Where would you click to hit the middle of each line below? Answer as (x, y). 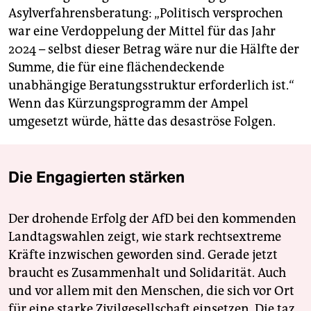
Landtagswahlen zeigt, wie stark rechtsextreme (145, 237)
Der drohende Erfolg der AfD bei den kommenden (152, 219)
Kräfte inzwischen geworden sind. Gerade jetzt (143, 255)
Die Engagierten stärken (96, 177)
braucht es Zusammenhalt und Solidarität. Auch (147, 273)
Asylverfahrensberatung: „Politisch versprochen (146, 14)
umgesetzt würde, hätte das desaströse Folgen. (142, 122)
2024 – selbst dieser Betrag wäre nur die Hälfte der (154, 50)
